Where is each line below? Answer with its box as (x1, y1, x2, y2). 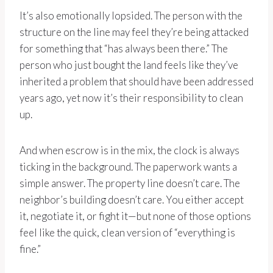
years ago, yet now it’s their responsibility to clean (19, 91, 243, 105)
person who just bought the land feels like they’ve (19, 58, 238, 72)
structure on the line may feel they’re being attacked (19, 26, 249, 39)
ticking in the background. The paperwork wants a (19, 160, 237, 174)
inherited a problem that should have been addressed (19, 75, 253, 88)
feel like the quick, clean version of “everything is (19, 226, 235, 239)
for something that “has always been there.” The (19, 42, 228, 55)
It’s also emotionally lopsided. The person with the (19, 9, 243, 23)
